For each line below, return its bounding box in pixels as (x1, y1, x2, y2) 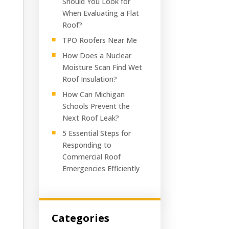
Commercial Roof (62, 151, 121, 162)
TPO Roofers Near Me (62, 35, 137, 45)
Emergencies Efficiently (62, 163, 142, 173)
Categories (51, 211, 109, 225)
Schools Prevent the (62, 101, 130, 111)
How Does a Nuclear (62, 50, 131, 60)
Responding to (62, 140, 111, 150)
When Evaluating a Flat (62, 8, 139, 18)
